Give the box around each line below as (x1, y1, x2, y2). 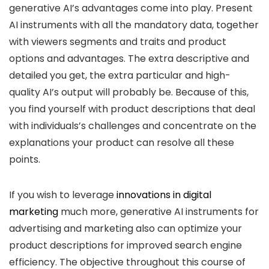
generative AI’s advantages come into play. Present (9, 1, 253, 15)
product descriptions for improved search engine (9, 238, 242, 252)
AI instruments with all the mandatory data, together (9, 18, 259, 32)
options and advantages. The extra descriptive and (9, 52, 249, 65)
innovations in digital (116, 188, 211, 202)
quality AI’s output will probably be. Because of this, (9, 85, 249, 99)
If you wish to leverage (9, 188, 116, 202)
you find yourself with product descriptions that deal (9, 102, 255, 116)
